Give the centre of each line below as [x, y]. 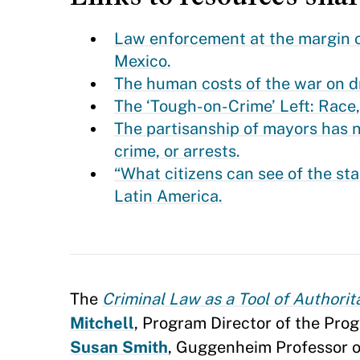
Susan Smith [119, 348]
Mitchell [102, 323]
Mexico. [143, 61]
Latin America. [168, 196]
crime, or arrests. [177, 151]
